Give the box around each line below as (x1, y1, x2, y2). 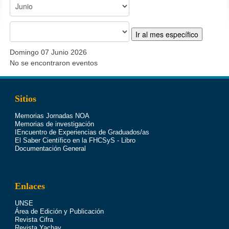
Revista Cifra (14, 216, 53, 224)
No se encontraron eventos (10, 59, 98, 67)
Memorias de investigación (14, 120, 94, 128)
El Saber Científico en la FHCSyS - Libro (14, 136, 135, 145)
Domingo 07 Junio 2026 (10, 48, 87, 57)
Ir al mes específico (135, 29, 199, 40)
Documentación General (14, 145, 86, 153)
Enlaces (14, 181, 45, 192)
